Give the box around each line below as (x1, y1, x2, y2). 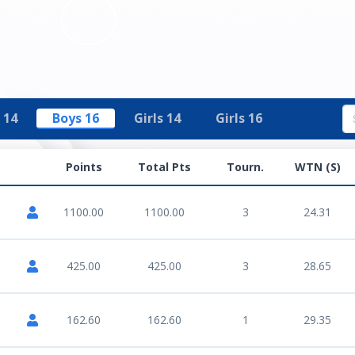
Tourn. (227, 159, 264, 174)
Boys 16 (52, 109, 100, 127)
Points (65, 159, 102, 174)
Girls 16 (216, 109, 263, 127)
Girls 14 (134, 109, 181, 127)
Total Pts (138, 159, 191, 174)
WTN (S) (294, 159, 341, 174)
